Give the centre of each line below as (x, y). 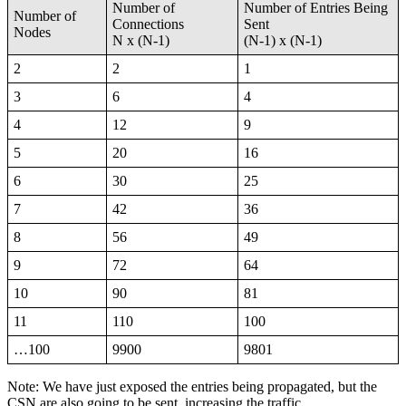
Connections (150, 24)
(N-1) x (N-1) (283, 41)
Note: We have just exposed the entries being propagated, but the (192, 387)
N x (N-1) (141, 41)
